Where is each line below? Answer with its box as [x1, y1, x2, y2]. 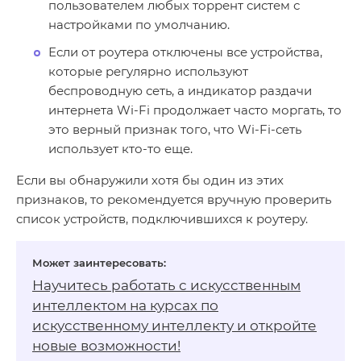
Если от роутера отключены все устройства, [48, 44, 322, 60]
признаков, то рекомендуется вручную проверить [16, 191, 331, 207]
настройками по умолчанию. [48, 16, 230, 32]
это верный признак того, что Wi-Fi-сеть [48, 121, 301, 137]
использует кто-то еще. [48, 140, 193, 156]
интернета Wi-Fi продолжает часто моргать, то [48, 102, 342, 118]
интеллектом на [32, 297, 150, 313]
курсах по [150, 297, 218, 313]
